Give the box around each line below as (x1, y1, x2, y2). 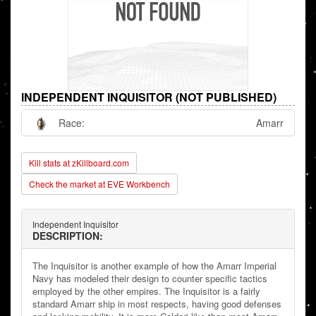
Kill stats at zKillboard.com (29, 157, 129, 169)
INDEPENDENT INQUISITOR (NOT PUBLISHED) (21, 89, 276, 106)
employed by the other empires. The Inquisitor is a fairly (32, 284, 260, 298)
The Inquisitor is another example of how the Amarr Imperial (32, 259, 276, 273)
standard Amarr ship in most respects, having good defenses (32, 297, 281, 311)
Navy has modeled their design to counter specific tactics (32, 272, 267, 286)
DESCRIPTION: (32, 229, 103, 243)
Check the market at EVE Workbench (29, 178, 170, 190)
